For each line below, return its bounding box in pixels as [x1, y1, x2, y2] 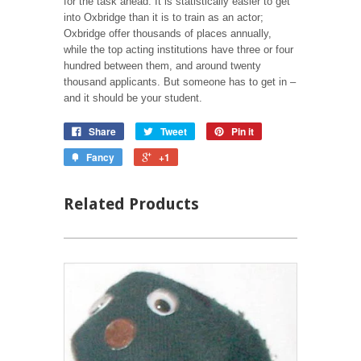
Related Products [64, 193, 199, 214]
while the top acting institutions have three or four [64, 43, 293, 56]
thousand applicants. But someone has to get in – [64, 75, 296, 88]
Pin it [231, 123, 254, 139]
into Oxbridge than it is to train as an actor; [64, 10, 263, 23]
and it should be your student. [64, 91, 202, 104]
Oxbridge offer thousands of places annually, [64, 27, 272, 39]
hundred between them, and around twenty [64, 59, 261, 72]
